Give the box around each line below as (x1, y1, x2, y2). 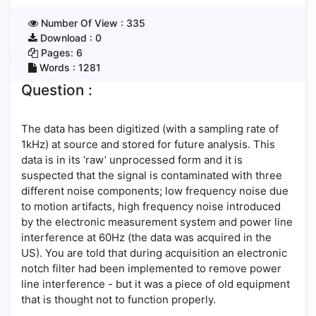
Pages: (38, 47, 76, 59)
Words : (37, 61, 78, 73)
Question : (21, 81, 92, 99)
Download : (37, 32, 95, 44)
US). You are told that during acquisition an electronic (21, 246, 287, 260)
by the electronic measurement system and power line (21, 215, 293, 229)
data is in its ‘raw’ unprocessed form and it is (21, 153, 243, 166)
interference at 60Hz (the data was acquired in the (21, 231, 272, 244)
